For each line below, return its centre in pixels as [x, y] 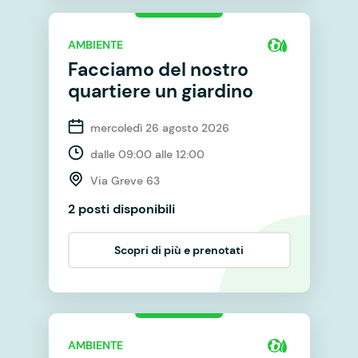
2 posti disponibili [121, 209]
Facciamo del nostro [158, 69]
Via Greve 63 [125, 180]
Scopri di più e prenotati [179, 250]
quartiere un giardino [160, 91]
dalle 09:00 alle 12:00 [147, 154]
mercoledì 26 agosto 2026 [159, 127]
